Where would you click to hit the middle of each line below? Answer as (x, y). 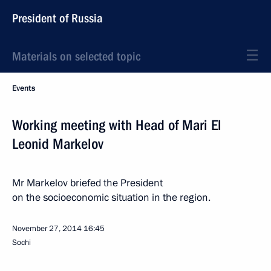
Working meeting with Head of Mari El (117, 125)
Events (24, 88)
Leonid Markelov (58, 144)
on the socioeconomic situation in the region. (111, 198)
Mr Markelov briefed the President (87, 183)
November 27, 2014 (47, 229)
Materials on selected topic (76, 56)
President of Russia (57, 18)
